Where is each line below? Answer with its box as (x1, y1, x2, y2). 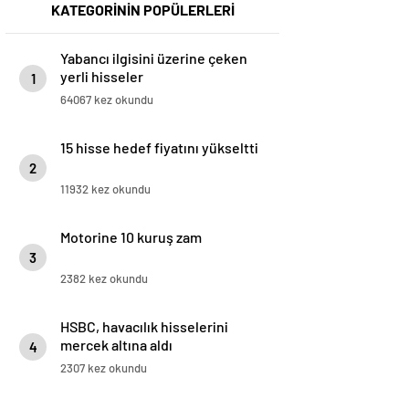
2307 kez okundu (60, 361, 147, 376)
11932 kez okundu (60, 182, 151, 197)
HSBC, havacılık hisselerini (60, 318, 228, 336)
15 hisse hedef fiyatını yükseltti (60, 139, 258, 157)
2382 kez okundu (60, 271, 148, 287)
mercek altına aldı (60, 336, 173, 354)
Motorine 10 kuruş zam (60, 228, 202, 246)
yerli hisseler (60, 68, 143, 86)
